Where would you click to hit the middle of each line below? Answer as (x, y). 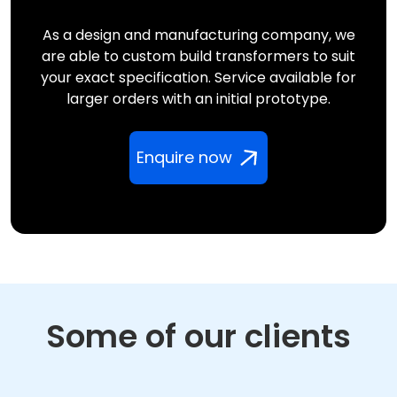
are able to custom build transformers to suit (198, 57)
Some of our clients (198, 337)
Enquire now (184, 158)
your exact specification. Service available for (198, 78)
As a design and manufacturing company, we (198, 35)
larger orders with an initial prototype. (198, 99)
